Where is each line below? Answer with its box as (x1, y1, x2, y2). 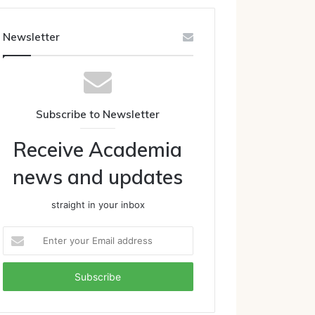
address (1, 271, 37, 283)
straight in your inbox (51, 199, 145, 210)
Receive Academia (13, 137, 183, 162)
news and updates (13, 165, 184, 189)
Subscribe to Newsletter (36, 108, 160, 121)
